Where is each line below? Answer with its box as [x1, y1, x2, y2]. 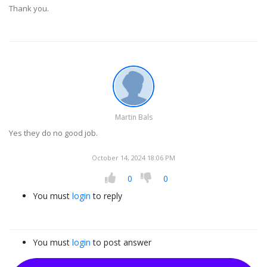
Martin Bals [114, 112, 153, 122]
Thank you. [9, 3, 49, 14]
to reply [91, 190, 122, 201]
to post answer [91, 237, 151, 248]
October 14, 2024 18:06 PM [92, 153, 175, 162]
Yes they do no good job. [9, 128, 98, 138]
